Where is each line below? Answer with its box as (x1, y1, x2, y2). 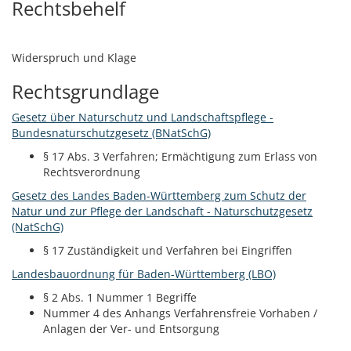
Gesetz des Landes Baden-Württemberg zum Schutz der (12, 187, 306, 203)
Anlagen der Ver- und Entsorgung (43, 320, 219, 336)
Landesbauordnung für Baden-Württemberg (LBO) (12, 266, 276, 281)
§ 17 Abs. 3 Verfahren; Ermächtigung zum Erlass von (43, 148, 317, 164)
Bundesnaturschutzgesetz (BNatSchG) (12, 125, 211, 140)
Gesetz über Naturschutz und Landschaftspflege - (12, 109, 273, 125)
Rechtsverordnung (43, 164, 140, 179)
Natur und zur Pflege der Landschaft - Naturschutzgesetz (12, 203, 313, 219)
